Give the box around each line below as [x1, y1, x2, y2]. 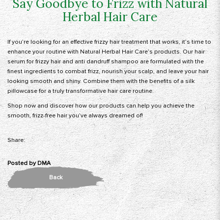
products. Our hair [153, 48, 205, 56]
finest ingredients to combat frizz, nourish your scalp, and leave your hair [7, 68, 209, 76]
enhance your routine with [7, 48, 80, 56]
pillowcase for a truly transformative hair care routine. [7, 87, 154, 95]
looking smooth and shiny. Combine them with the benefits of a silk [7, 78, 194, 85]
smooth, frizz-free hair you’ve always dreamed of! [7, 112, 143, 120]
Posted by [7, 160, 37, 167]
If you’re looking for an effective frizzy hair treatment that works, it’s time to [7, 38, 211, 46]
